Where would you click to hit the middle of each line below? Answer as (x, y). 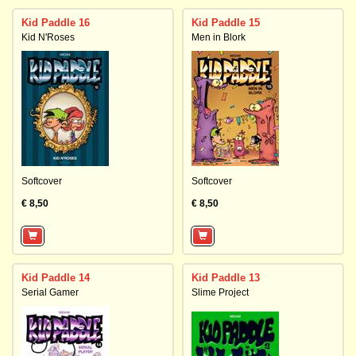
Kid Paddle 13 (226, 278)
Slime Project (220, 292)
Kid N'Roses (48, 37)
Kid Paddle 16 (56, 23)
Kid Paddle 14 (56, 278)
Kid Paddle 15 (226, 23)
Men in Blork (219, 37)
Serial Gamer (50, 292)
